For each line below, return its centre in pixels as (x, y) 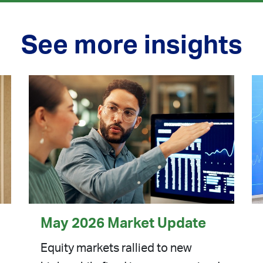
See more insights (131, 45)
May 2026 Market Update (123, 223)
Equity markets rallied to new (116, 248)
